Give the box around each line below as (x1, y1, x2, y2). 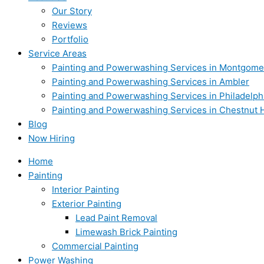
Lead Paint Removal (75, 212, 157, 223)
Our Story (52, 5, 92, 16)
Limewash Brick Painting (75, 226, 177, 237)
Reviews (52, 19, 87, 31)
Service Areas (28, 48, 87, 59)
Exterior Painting (52, 198, 121, 209)
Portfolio (52, 34, 88, 45)
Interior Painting (52, 184, 119, 195)
